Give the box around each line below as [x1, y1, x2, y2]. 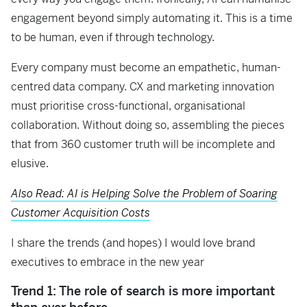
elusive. [11, 156, 49, 171]
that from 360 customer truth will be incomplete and [11, 137, 275, 151]
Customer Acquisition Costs [11, 206, 150, 220]
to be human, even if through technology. [11, 30, 214, 45]
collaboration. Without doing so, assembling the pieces [11, 118, 284, 132]
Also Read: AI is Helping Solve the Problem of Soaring [11, 186, 278, 201]
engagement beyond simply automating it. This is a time [11, 11, 293, 25]
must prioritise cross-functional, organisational [11, 99, 245, 113]
